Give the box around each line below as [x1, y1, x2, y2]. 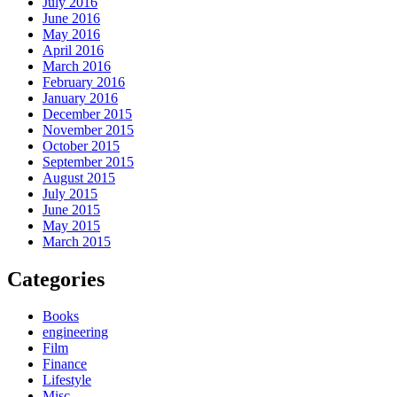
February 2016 [43, 74, 125, 90]
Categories [7, 267, 105, 291]
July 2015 [43, 185, 97, 201]
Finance [43, 356, 87, 372]
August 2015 [43, 169, 115, 185]
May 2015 [43, 217, 100, 233]
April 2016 [43, 42, 104, 58]
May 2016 [43, 26, 100, 42]
